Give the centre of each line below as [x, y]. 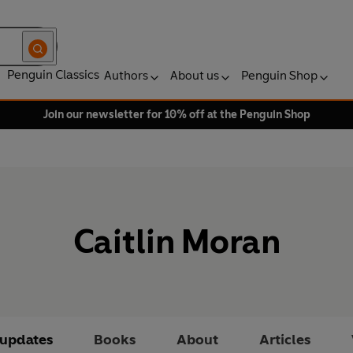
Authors [126, 75]
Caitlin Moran [176, 242]
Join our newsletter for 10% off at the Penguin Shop [176, 115]
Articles [285, 340]
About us [195, 75]
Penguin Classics [53, 74]
